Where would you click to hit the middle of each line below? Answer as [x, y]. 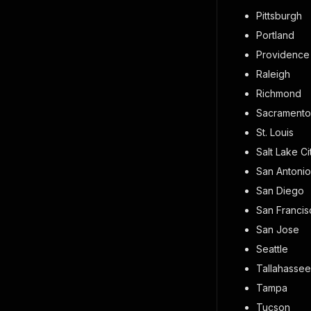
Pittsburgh [279, 16]
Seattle [272, 249]
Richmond [279, 93]
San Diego [280, 191]
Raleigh [273, 74]
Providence [283, 54]
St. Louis [275, 132]
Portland [275, 35]
